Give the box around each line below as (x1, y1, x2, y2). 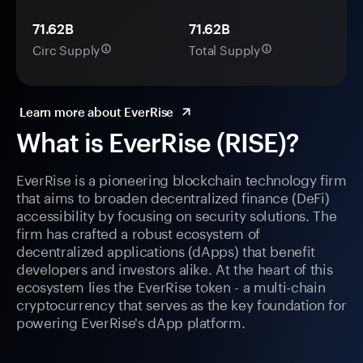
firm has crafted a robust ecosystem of (16, 221, 261, 243)
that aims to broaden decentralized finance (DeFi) (16, 186, 330, 207)
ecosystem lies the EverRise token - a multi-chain (16, 275, 326, 297)
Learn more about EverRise (19, 105, 174, 120)
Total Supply (189, 39, 261, 59)
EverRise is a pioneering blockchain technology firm (16, 168, 347, 190)
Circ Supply (32, 39, 100, 59)
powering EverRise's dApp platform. (16, 310, 246, 332)
